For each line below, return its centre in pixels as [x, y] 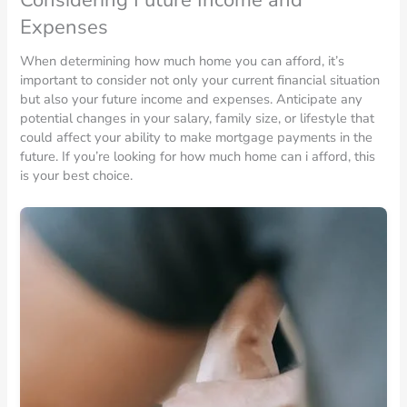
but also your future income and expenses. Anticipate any [192, 99]
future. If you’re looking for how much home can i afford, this [198, 156]
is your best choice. [77, 175]
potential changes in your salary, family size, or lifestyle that [198, 118]
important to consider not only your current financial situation [200, 79]
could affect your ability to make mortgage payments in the [197, 137]
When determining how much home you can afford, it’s [183, 60]
